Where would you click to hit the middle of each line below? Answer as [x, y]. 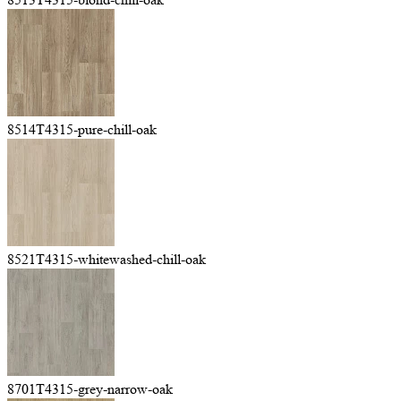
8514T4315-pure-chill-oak [82, 129]
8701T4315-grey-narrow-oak [90, 389]
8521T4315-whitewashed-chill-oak [107, 259]
